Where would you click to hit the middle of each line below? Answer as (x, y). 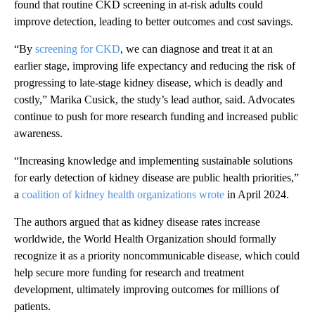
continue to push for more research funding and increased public (156, 116)
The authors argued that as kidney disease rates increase (137, 221)
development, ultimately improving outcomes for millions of (147, 289)
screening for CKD (78, 49)
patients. (32, 306)
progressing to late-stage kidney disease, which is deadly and (148, 82)
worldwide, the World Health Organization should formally (145, 238)
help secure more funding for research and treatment (129, 272)
